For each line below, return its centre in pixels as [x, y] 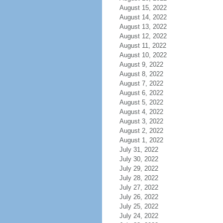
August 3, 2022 [141, 121]
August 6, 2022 [141, 93]
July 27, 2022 [139, 187]
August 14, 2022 [143, 17]
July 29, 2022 [139, 168]
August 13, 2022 [143, 27]
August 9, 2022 [141, 64]
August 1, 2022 [141, 140]
